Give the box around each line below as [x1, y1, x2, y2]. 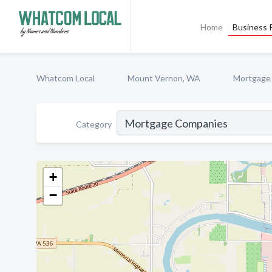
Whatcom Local [36, 73, 95, 83]
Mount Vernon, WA [127, 73, 200, 83]
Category [76, 118, 112, 129]
